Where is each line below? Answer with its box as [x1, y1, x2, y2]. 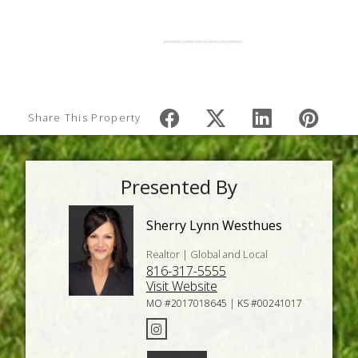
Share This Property [28, 109, 141, 125]
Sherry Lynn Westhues [145, 217, 282, 235]
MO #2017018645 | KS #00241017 [145, 296, 302, 311]
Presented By [121, 173, 237, 200]
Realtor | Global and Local [145, 246, 268, 261]
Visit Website [145, 277, 217, 296]
